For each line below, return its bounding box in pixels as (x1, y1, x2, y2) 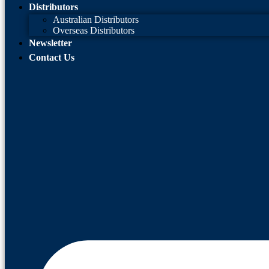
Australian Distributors (53, 14, 139, 25)
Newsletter (29, 38, 72, 48)
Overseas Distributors (53, 25, 134, 35)
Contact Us (29, 52, 74, 62)
